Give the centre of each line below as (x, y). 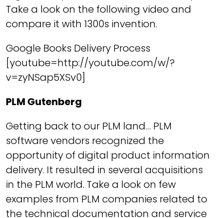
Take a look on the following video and (99, 9)
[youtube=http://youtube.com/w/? (90, 63)
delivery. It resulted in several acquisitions (104, 170)
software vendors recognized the (85, 141)
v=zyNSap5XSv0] (46, 77)
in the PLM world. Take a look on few (91, 184)
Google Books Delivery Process (78, 48)
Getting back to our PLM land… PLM (89, 126)
